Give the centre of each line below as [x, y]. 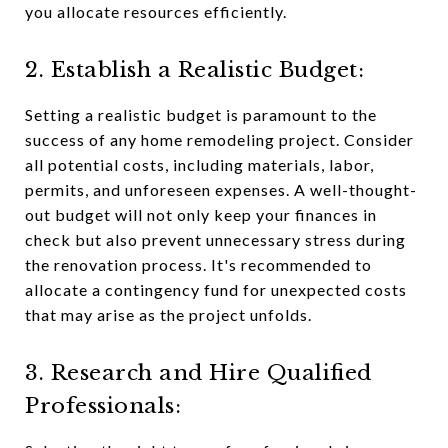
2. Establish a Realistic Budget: [194, 70]
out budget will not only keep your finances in [201, 214]
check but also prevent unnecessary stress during [215, 239]
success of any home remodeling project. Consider [219, 139]
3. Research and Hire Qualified [198, 373]
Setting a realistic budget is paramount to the [201, 114]
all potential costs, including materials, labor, [199, 164]
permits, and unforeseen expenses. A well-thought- [221, 189]
